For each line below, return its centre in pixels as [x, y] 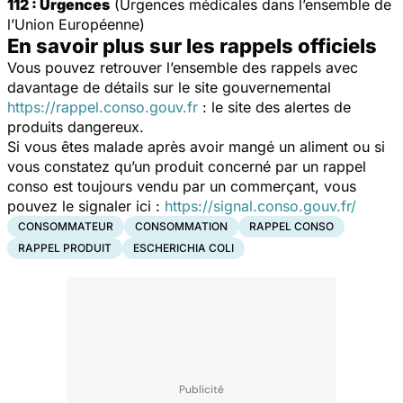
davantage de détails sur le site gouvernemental [169, 87]
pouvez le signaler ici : [86, 206]
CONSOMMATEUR [66, 226]
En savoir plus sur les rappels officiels [192, 45]
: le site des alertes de [274, 107]
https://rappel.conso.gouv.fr [103, 107]
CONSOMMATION [181, 226]
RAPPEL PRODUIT [65, 247]
